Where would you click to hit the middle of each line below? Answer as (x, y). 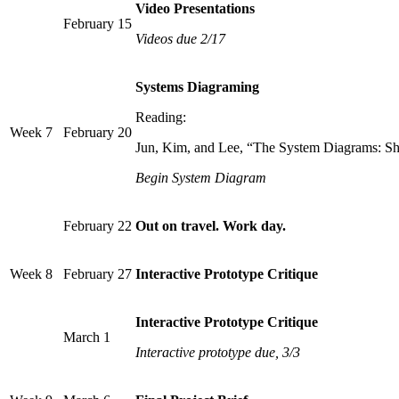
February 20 (98, 133)
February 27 (98, 274)
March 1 (87, 338)
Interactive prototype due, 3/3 (218, 353)
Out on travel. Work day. (211, 226)
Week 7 (31, 133)
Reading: (161, 118)
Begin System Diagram (201, 178)
